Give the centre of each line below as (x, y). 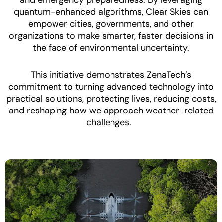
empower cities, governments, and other (111, 24)
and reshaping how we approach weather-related (111, 111)
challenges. (111, 123)
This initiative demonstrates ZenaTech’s (111, 75)
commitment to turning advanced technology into (111, 87)
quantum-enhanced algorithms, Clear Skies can (111, 12)
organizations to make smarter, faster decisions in (111, 35)
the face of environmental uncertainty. (111, 47)
